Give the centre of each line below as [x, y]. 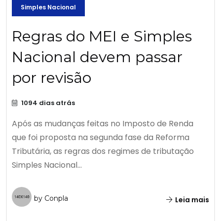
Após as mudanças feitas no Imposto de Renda [103, 124]
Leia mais [191, 200]
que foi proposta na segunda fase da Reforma [101, 138]
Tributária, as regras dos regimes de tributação [103, 151]
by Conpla [51, 199]
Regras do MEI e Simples [102, 37]
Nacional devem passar [97, 57]
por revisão [52, 78]
